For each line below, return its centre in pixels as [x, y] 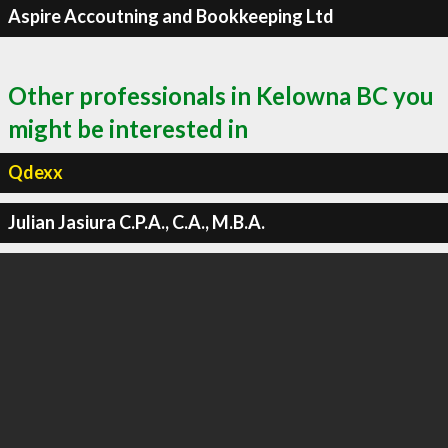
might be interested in [128, 128]
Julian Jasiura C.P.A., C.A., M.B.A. [136, 222]
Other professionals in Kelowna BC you [221, 95]
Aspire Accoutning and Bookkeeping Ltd [170, 16]
